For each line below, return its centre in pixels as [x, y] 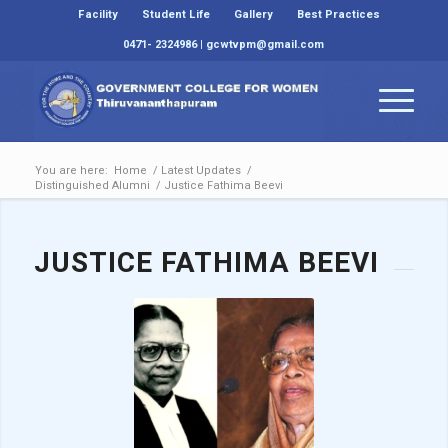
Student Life [175, 14]
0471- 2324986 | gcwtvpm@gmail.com [224, 44]
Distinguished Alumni [92, 185]
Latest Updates [200, 170]
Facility [97, 14]
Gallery [253, 14]
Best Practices [338, 14]
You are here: [71, 170]
